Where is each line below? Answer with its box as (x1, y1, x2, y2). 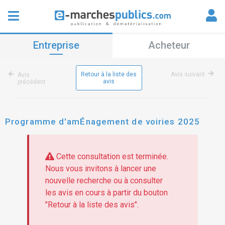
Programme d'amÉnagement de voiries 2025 (5, 117, 200, 127)
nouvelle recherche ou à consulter (45, 176, 163, 186)
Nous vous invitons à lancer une (45, 164, 156, 174)
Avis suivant (171, 71, 205, 78)
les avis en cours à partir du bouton (45, 188, 168, 198)
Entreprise (33, 39, 79, 51)
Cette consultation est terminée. (54, 152, 168, 162)
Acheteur (148, 39, 190, 51)
